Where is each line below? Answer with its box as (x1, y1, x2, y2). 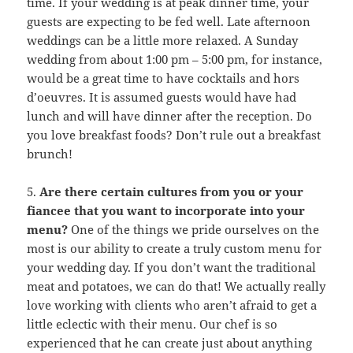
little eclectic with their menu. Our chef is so (27, 316, 278, 333)
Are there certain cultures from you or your (39, 184, 304, 200)
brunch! (27, 146, 73, 162)
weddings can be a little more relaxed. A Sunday (27, 32, 299, 49)
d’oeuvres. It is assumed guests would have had (27, 89, 297, 106)
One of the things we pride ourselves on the (68, 221, 320, 238)
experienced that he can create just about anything (27, 335, 313, 351)
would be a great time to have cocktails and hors (27, 70, 300, 87)
